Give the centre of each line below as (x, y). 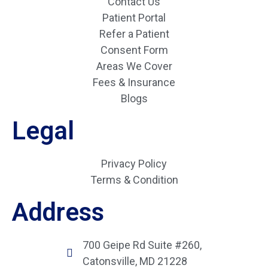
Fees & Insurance (134, 83)
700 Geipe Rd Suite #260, (142, 245)
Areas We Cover (134, 66)
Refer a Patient (134, 34)
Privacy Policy (134, 164)
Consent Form (134, 50)
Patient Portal (134, 18)
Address (58, 212)
